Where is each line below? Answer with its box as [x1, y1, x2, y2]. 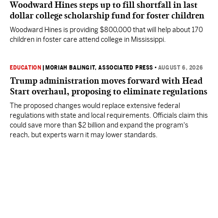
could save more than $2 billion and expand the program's [10, 121, 188, 129]
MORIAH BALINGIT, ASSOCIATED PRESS [45, 64, 154, 71]
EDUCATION [10, 64, 42, 71]
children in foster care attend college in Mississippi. [10, 36, 166, 43]
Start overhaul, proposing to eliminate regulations [10, 86, 207, 97]
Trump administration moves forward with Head [10, 75, 202, 86]
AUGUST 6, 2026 [158, 64, 203, 71]
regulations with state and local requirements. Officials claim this [10, 111, 208, 119]
